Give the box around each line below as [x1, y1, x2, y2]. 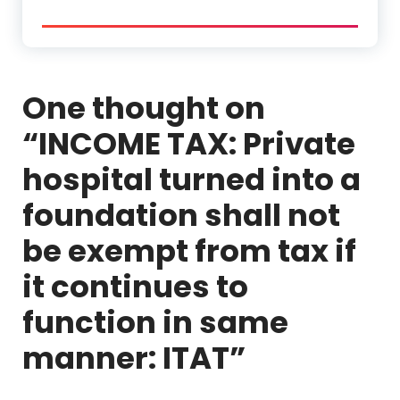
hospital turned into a [22, 157, 361, 201]
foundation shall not [22, 193, 340, 237]
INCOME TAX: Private [38, 121, 355, 165]
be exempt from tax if [22, 229, 356, 272]
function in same [22, 300, 288, 344]
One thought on [22, 86, 265, 129]
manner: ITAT [22, 336, 229, 379]
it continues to [22, 264, 248, 308]
